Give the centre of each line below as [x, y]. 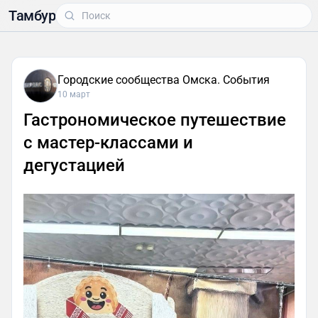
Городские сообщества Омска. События [164, 80]
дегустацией [74, 165]
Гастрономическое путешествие [155, 120]
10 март [74, 94]
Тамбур [32, 16]
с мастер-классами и [108, 143]
